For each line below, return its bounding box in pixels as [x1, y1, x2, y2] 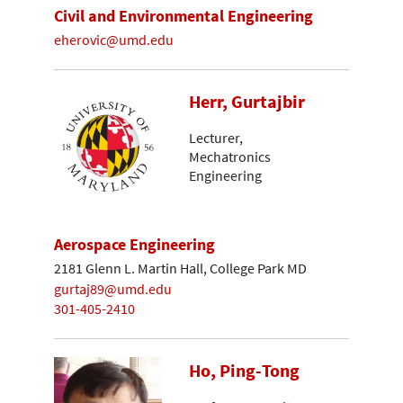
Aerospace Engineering [54, 234, 215, 255]
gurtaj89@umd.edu [54, 279, 172, 298]
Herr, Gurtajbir [189, 89, 305, 113]
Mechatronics [189, 147, 271, 166]
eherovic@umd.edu [54, 30, 174, 49]
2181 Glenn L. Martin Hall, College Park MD [54, 258, 307, 277]
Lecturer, [189, 128, 243, 147]
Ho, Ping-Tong [189, 358, 300, 382]
